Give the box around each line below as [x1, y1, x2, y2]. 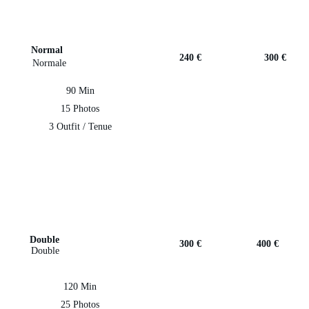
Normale [32, 58, 66, 68]
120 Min [63, 281, 97, 292]
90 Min [66, 86, 94, 96]
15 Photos [61, 103, 100, 114]
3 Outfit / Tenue [48, 121, 112, 132]
